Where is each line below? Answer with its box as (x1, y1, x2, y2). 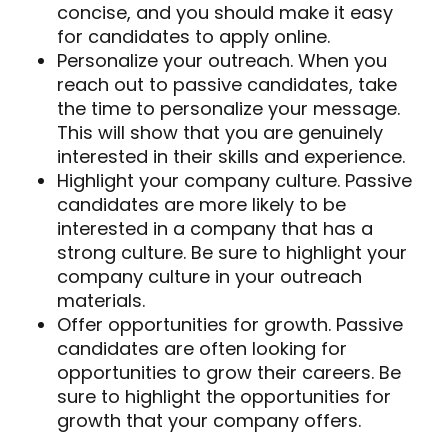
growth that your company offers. (56, 407, 361, 433)
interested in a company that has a (56, 215, 373, 241)
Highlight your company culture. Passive (56, 167, 412, 193)
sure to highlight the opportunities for (56, 383, 391, 409)
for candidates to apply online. (56, 23, 330, 49)
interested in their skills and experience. (56, 143, 405, 169)
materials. (56, 287, 145, 313)
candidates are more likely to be (56, 191, 346, 217)
